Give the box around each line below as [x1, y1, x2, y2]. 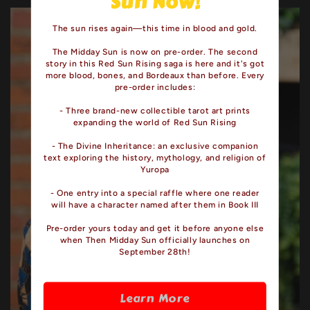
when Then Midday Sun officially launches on [60, 235, 250, 245]
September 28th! [119, 246, 191, 257]
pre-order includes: [114, 82, 196, 92]
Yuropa [140, 164, 170, 174]
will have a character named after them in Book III [51, 199, 259, 210]
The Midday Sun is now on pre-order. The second [52, 46, 258, 57]
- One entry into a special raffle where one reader [50, 188, 260, 198]
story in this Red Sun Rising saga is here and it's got [45, 58, 265, 69]
